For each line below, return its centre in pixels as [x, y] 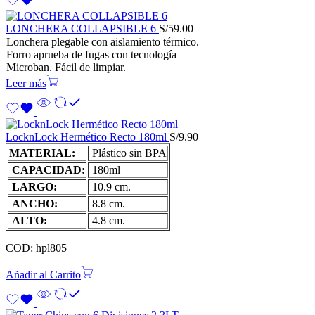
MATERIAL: [42, 153]
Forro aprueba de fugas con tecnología [91, 55]
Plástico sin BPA [128, 153]
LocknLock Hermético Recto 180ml [88, 137]
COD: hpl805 [36, 248]
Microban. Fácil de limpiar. [66, 67]
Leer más [26, 84]
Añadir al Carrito [43, 275]
